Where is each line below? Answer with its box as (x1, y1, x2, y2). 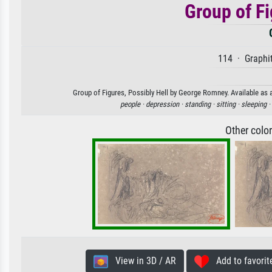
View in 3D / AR (107, 255, 176, 267)
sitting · (216, 100, 241, 109)
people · (120, 100, 146, 109)
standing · (185, 100, 216, 109)
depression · (146, 100, 185, 109)
